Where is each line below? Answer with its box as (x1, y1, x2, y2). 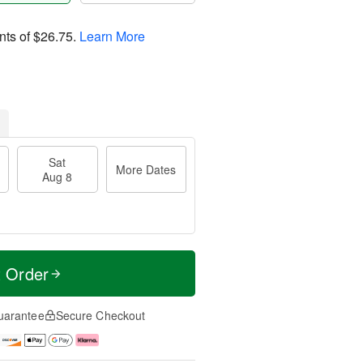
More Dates (116, 161, 177, 177)
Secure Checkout (55, 307, 146, 323)
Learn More (79, 26, 145, 45)
